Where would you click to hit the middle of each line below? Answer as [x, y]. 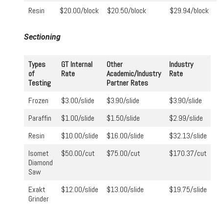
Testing [40, 83]
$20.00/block [79, 11]
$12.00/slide [80, 190]
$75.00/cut [123, 153]
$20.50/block [127, 11]
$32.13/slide [188, 136]
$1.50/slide [123, 118]
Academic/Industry [134, 74]
